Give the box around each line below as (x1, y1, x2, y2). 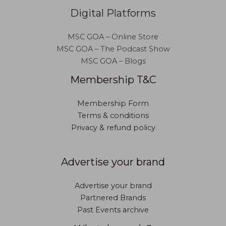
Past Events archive (77, 205, 149, 215)
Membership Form (77, 99, 149, 108)
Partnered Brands (80, 193, 146, 203)
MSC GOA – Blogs (80, 56, 146, 66)
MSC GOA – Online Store (68, 32, 158, 42)
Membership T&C (70, 74, 156, 86)
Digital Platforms (70, 7, 156, 20)
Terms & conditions (77, 111, 149, 121)
